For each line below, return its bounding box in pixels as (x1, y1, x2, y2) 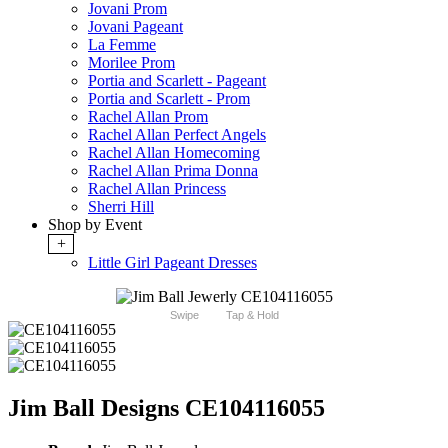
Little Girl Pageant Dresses (88, 254, 257, 272)
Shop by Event (48, 216, 142, 234)
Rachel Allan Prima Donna (88, 162, 258, 180)
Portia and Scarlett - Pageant (88, 72, 266, 90)
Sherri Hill (88, 198, 154, 216)
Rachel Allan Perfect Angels (88, 126, 266, 144)
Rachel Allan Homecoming (88, 144, 260, 162)
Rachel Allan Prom (88, 108, 208, 126)
